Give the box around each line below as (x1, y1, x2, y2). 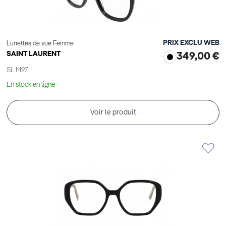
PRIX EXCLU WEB (163, 39, 219, 47)
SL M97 (7, 67, 28, 74)
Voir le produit (90, 109, 136, 117)
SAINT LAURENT (7, 50, 61, 58)
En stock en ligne (7, 81, 55, 89)
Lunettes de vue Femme (7, 40, 74, 47)
